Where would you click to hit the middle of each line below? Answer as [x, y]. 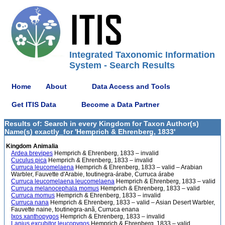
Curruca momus [33, 195]
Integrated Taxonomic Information [142, 55]
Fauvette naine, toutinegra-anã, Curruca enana [75, 209]
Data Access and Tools [131, 86]
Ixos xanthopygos [35, 216]
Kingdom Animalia [31, 146]
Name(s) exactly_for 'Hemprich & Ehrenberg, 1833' [90, 132]
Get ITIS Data [34, 104]
